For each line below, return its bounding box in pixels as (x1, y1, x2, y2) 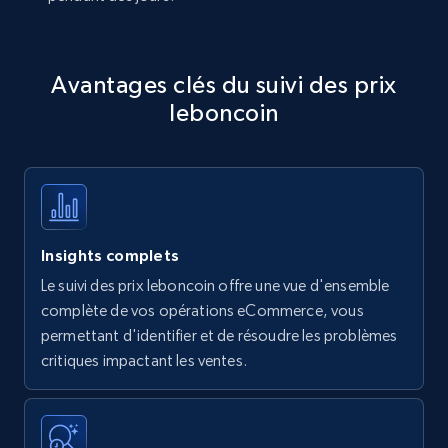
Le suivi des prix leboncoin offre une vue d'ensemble (41, 276, 390, 296)
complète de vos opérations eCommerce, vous (41, 301, 364, 321)
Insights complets (41, 246, 180, 265)
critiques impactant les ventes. (41, 351, 247, 371)
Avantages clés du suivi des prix (51, 71, 397, 99)
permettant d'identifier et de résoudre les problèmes (41, 326, 398, 346)
